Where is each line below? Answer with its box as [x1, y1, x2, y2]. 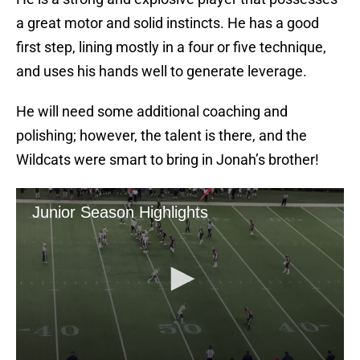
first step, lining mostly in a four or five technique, [16, 39, 326, 56]
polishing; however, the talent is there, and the [16, 127, 307, 145]
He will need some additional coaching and [16, 103, 288, 121]
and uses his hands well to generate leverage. [16, 63, 307, 80]
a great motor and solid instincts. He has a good [16, 14, 319, 32]
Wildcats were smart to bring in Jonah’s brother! [16, 151, 319, 169]
